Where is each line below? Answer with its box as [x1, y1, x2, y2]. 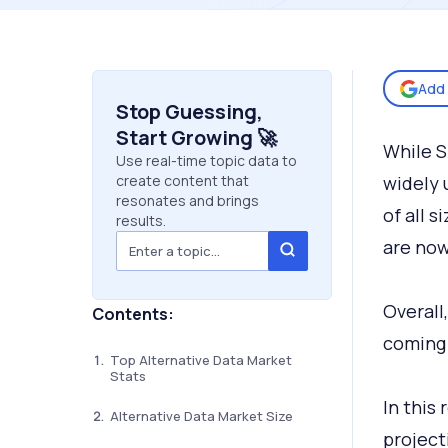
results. [115, 211, 166, 230]
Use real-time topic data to [115, 151, 297, 170]
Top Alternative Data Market [109, 351, 292, 369]
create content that [115, 171, 249, 190]
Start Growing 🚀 [115, 124, 277, 151]
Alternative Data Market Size [109, 407, 293, 425]
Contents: [91, 303, 174, 325]
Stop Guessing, [115, 98, 263, 125]
